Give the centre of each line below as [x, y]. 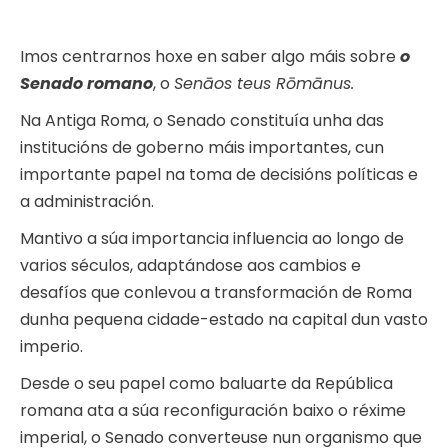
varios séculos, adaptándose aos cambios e [190, 266]
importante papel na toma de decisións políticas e [219, 175]
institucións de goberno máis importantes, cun [202, 148]
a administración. [87, 202]
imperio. [51, 347]
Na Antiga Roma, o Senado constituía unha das [202, 121]
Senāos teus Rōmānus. [264, 84]
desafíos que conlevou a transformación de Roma [216, 293]
